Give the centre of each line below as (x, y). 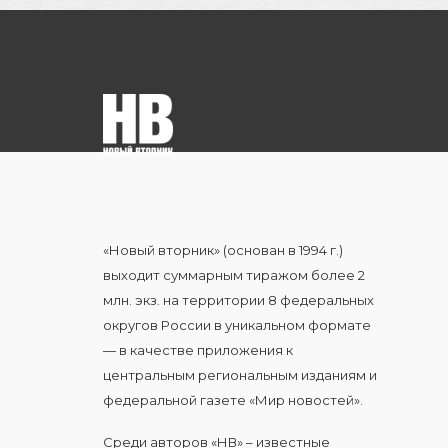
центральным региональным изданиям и (240, 375)
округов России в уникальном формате (237, 325)
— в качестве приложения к (198, 350)
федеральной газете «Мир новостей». (233, 400)
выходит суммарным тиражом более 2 (234, 275)
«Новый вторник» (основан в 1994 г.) (223, 250)
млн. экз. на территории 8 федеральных (238, 300)
